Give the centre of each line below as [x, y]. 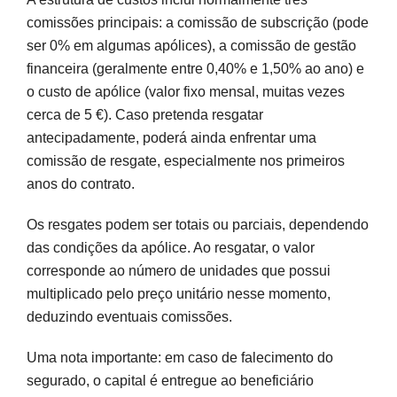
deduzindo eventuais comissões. [129, 316]
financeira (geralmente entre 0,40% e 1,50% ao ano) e [195, 68]
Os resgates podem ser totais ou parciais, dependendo [198, 224]
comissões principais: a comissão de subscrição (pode [198, 22]
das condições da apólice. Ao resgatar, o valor [171, 247]
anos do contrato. [81, 183]
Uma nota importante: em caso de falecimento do [180, 357]
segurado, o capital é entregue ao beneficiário [170, 380]
